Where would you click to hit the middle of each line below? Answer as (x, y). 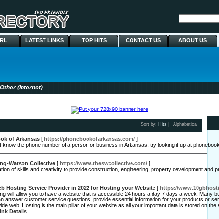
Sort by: (150, 124)
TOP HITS (94, 40)
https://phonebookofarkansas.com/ (89, 139)
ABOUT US (193, 40)
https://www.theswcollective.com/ (103, 163)
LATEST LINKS (44, 40)
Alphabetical (185, 124)
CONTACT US (143, 40)
